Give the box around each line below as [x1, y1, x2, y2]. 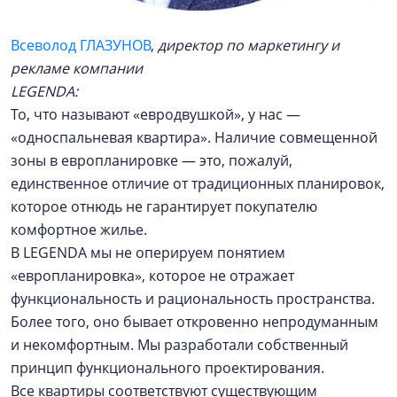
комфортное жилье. [11, 220, 147, 239]
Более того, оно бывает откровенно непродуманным [11, 312, 378, 331]
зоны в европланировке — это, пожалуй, [11, 151, 292, 170]
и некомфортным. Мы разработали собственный [11, 335, 348, 354]
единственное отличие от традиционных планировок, [11, 174, 385, 193]
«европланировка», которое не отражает [11, 266, 294, 285]
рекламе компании [11, 58, 146, 78]
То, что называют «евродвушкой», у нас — [11, 105, 300, 124]
